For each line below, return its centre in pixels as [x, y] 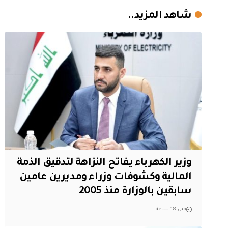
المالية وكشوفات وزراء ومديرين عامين [105, 177]
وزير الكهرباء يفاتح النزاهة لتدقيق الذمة [104, 163]
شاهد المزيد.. [160, 16]
